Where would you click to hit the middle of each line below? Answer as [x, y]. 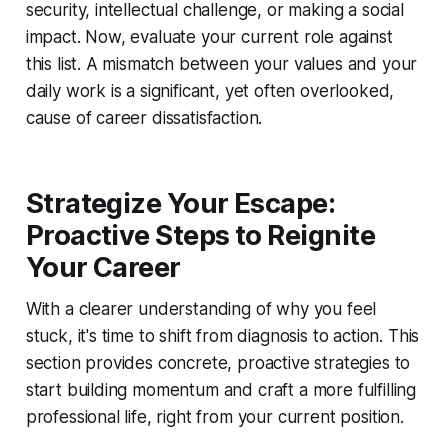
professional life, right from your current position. [214, 416]
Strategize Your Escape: [180, 203]
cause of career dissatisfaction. [144, 117]
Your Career [103, 267]
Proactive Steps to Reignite [200, 235]
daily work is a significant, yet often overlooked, [210, 90]
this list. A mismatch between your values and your [221, 63]
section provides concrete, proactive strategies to [218, 362]
